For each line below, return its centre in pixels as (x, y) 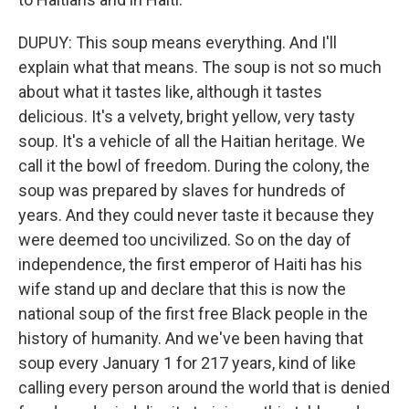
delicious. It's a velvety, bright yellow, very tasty (187, 116)
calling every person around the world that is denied (204, 388)
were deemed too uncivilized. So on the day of (185, 240)
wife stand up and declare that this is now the (182, 289)
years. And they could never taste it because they (196, 215)
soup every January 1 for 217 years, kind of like (187, 363)
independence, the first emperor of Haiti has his (190, 264)
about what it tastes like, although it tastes (170, 92)
